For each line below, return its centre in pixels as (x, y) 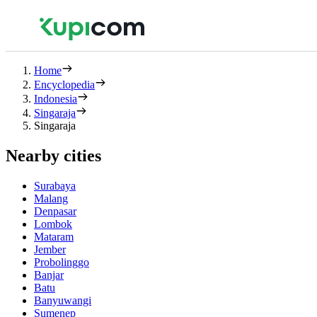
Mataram (54, 236)
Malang (51, 198)
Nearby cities (53, 155)
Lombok (53, 224)
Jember (50, 249)
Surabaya (55, 185)
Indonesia (56, 99)
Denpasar (55, 211)
